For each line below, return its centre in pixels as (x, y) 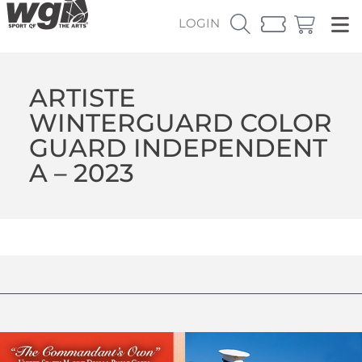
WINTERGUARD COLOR (180, 122)
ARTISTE (82, 97)
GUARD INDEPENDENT (178, 147)
